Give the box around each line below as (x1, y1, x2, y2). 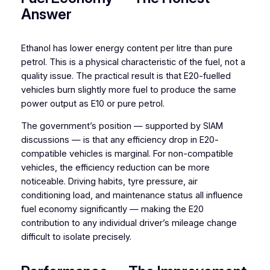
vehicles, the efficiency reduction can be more (20, 162, 210, 174)
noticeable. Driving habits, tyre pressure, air (20, 176, 198, 187)
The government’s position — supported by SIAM (20, 121, 223, 132)
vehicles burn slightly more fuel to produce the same (20, 84, 236, 95)
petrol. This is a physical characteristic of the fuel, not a (20, 56, 245, 67)
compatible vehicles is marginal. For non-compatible (20, 148, 233, 160)
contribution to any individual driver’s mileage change (20, 218, 237, 229)
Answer (20, 5, 72, 23)
